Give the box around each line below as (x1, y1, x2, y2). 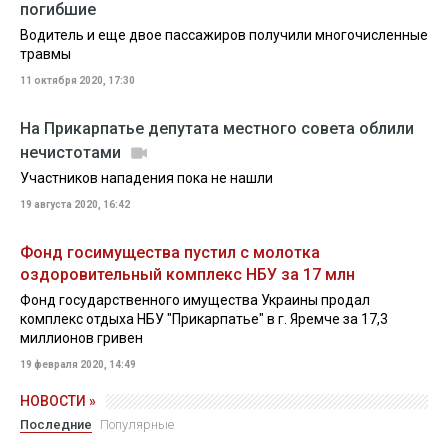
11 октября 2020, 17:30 (20, 75, 135, 86)
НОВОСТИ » (20, 393, 96, 409)
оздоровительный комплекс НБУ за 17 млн (20, 265, 355, 284)
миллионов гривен (20, 330, 143, 346)
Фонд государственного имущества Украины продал (20, 292, 370, 308)
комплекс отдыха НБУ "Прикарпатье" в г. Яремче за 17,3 (20, 311, 388, 327)
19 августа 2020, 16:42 (20, 199, 130, 210)
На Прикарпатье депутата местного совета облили (20, 119, 414, 138)
